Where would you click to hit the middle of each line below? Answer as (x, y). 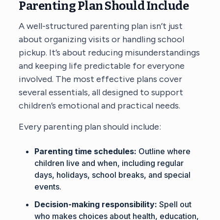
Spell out (175, 204)
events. (48, 186)
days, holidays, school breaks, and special (113, 175)
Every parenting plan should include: (90, 126)
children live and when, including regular (109, 163)
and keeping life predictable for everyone (102, 66)
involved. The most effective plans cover (101, 79)
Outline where (164, 151)
